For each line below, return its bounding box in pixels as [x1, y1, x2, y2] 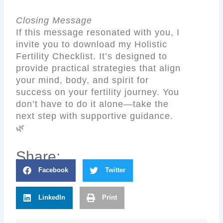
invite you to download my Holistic [16, 39, 168, 50]
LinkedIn [38, 194, 66, 202]
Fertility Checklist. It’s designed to [16, 51, 168, 62]
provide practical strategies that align [16, 63, 181, 74]
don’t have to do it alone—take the [16, 99, 169, 110]
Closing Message [16, 15, 93, 26]
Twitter [105, 166, 126, 174]
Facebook [38, 166, 69, 174]
